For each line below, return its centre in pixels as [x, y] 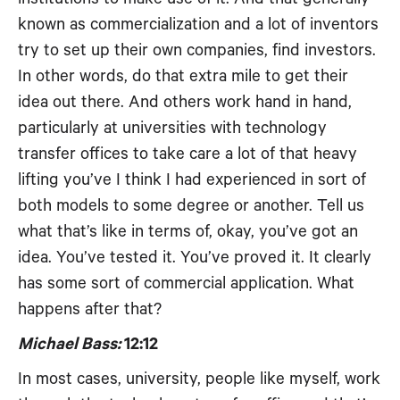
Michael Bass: [69, 344]
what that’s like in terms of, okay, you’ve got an [188, 232]
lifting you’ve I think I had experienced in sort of [192, 180]
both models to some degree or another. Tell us [191, 206]
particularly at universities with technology [172, 128]
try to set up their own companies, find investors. [197, 50]
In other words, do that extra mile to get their [183, 76]
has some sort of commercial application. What [186, 283]
